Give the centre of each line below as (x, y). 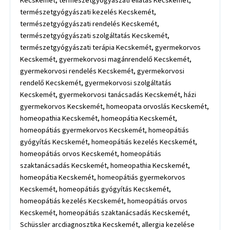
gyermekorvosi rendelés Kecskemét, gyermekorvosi (102, 71)
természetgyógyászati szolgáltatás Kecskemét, (95, 36)
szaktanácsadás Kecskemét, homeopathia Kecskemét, (105, 166)
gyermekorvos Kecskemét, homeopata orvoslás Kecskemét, (115, 107)
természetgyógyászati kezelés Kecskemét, (88, 12)
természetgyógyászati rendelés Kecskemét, (90, 24)
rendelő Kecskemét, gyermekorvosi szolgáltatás (96, 83)
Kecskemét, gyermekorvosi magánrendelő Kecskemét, (106, 60)
